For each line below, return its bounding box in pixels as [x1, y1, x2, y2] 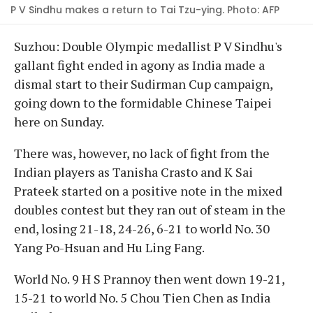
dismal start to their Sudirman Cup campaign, [14, 75, 272, 92]
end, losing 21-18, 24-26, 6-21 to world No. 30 [14, 219, 270, 237]
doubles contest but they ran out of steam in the [14, 201, 286, 218]
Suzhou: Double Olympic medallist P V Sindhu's [14, 37, 282, 54]
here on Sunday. [14, 112, 104, 130]
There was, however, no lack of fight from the [14, 144, 270, 161]
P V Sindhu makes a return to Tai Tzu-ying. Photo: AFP [10, 2, 279, 17]
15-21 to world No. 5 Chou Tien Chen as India [14, 289, 270, 306]
